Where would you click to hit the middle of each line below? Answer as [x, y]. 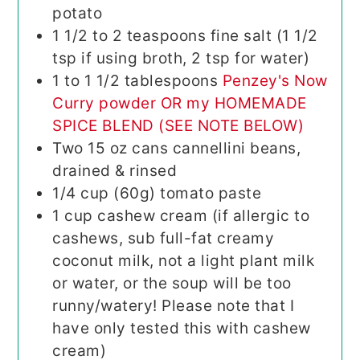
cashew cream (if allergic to [204, 215]
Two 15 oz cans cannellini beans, [177, 148]
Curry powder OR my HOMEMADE [180, 103]
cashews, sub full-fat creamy [164, 238]
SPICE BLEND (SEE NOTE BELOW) [178, 125]
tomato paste [211, 193]
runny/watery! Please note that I [174, 305]
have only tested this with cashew [182, 328]
